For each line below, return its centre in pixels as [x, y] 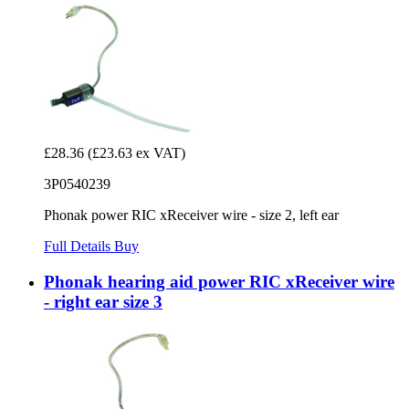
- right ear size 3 [103, 301]
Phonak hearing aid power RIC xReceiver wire [219, 281]
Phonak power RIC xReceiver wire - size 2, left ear [191, 215]
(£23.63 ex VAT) [136, 153]
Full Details [79, 246]
